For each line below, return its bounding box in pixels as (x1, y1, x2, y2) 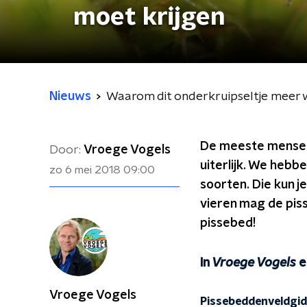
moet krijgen (73, 5, 225, 29)
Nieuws (49, 90, 91, 103)
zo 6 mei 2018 (49, 164, 121, 175)
